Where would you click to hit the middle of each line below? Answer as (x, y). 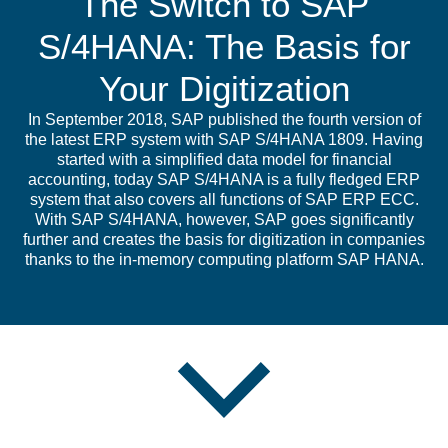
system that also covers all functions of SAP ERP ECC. (224, 200)
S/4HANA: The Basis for (224, 47)
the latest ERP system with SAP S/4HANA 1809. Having (224, 140)
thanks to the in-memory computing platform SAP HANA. (224, 260)
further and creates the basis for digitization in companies (224, 240)
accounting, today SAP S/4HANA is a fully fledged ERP (224, 180)
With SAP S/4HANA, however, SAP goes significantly (224, 220)
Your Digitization (224, 89)
